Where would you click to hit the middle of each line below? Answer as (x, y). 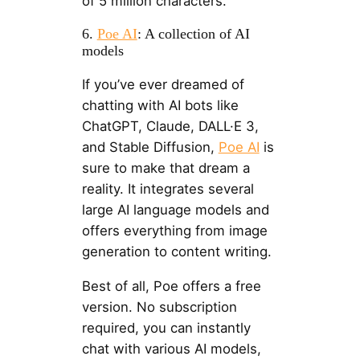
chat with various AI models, (171, 349)
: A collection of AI (193, 33)
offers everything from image (174, 231)
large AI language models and (175, 210)
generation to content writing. (176, 252)
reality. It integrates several (168, 189)
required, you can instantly (166, 328)
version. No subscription (159, 307)
